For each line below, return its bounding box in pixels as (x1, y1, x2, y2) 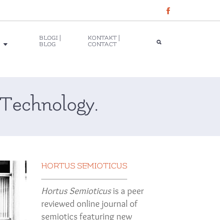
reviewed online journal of (41, 197, 137, 209)
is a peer (110, 185, 144, 196)
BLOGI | (39, 34, 61, 41)
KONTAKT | (88, 34, 120, 41)
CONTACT (88, 41, 117, 48)
